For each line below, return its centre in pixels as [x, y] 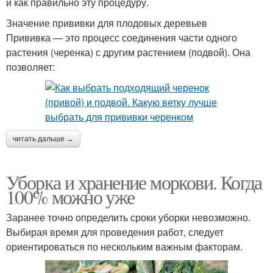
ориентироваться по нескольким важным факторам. [124, 247]
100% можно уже [70, 197]
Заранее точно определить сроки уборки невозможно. [128, 218]
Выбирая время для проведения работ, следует [115, 232]
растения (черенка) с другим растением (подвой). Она [128, 52]
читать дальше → [43, 139]
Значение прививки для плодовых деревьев [107, 23]
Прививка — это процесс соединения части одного [122, 38]
